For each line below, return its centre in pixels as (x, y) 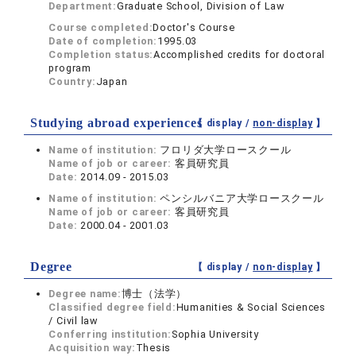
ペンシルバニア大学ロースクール (242, 198)
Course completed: (101, 27)
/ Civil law (73, 321)
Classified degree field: (112, 307)
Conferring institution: (110, 334)
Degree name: (85, 294)
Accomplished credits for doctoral (240, 54)
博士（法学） (154, 294)
